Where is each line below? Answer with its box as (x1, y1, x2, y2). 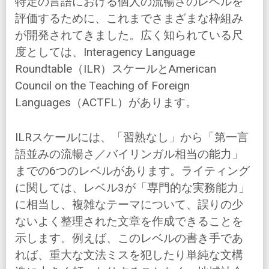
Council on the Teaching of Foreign (15, 79, 190, 93)
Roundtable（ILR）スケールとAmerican (15, 62, 216, 76)
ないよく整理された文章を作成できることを (15, 214, 243, 229)
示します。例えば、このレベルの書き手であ (15, 231, 243, 246)
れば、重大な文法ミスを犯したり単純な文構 (15, 248, 243, 262)
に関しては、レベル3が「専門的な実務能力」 (15, 181, 250, 195)
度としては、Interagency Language (15, 45, 195, 59)
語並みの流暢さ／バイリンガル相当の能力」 (15, 147, 243, 162)
